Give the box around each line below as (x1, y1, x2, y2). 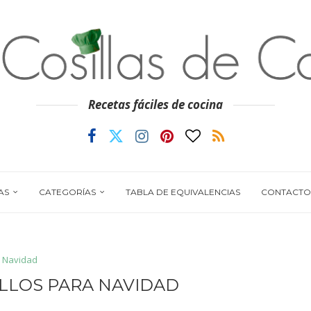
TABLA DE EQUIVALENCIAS (125, 186, 240, 197)
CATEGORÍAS (38, 186, 96, 197)
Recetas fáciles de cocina (88, 96, 223, 112)
